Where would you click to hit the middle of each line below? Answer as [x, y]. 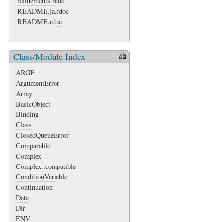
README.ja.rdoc [43, 11]
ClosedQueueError [42, 135]
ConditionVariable [42, 176]
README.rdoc [40, 22]
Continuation [34, 187]
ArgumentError [38, 83]
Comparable [33, 145]
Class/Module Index [49, 56]
